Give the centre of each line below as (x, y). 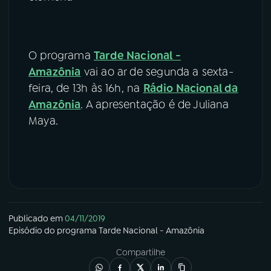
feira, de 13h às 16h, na (86, 89)
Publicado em (36, 219)
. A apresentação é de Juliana (155, 105)
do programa (70, 231)
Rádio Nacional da (191, 89)
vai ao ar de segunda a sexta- (157, 72)
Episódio (25, 231)
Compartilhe (140, 253)
